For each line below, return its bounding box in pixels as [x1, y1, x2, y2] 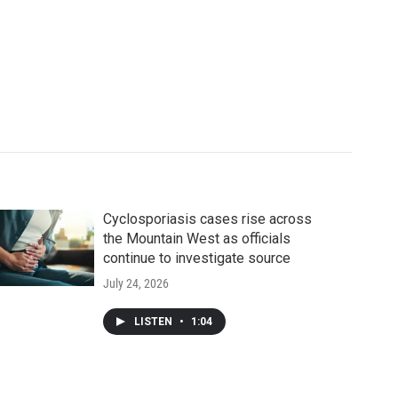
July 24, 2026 [102, 275, 169, 291]
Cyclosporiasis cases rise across [102, 210, 312, 227]
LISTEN [133, 314, 175, 328]
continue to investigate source [102, 249, 291, 267]
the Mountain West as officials [102, 229, 291, 247]
